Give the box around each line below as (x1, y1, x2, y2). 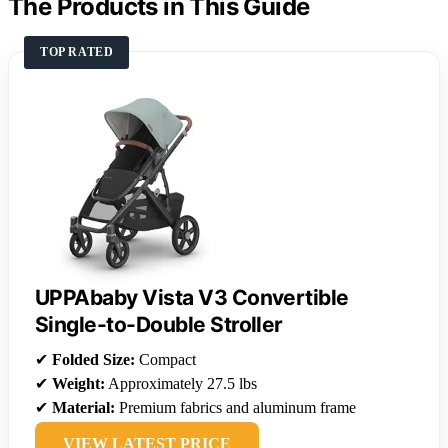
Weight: (52, 374, 105, 392)
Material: (52, 398, 115, 416)
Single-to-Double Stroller (35, 311, 283, 337)
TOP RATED (40, 44, 114, 59)
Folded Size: (52, 350, 135, 368)
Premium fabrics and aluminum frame (115, 398, 356, 416)
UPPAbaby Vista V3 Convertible (35, 284, 349, 310)
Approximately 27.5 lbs (105, 374, 257, 392)
